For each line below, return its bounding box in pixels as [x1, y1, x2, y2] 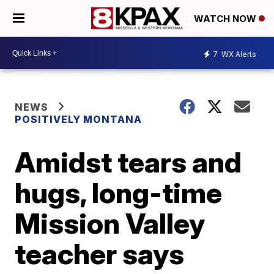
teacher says [15, 237, 185, 271]
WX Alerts [220, 49, 256, 59]
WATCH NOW [194, 13, 259, 25]
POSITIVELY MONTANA [15, 113, 143, 125]
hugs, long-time [15, 176, 223, 210]
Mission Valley [15, 206, 206, 240]
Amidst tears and [15, 145, 242, 179]
